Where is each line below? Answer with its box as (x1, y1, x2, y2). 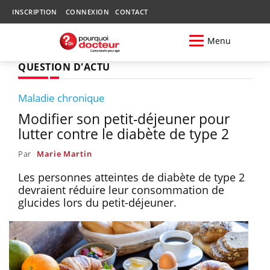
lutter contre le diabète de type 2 (18, 124, 229, 143)
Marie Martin (36, 148, 92, 159)
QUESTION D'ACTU (18, 60, 110, 74)
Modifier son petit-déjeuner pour (18, 108, 230, 128)
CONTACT (115, 7, 148, 16)
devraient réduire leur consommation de (18, 182, 224, 197)
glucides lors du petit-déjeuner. (18, 195, 180, 210)
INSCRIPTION (12, 7, 57, 16)
